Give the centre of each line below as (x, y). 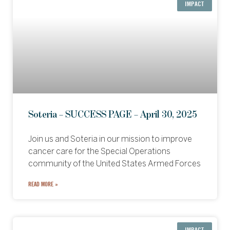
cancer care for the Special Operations (99, 152)
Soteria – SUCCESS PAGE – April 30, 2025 (113, 115)
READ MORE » (43, 184)
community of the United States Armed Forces (114, 164)
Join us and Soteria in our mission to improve (110, 139)
